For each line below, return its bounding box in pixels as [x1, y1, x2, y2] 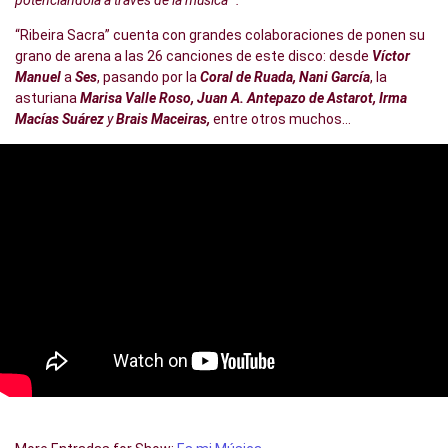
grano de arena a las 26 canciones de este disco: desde [15, 48, 372, 65]
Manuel [15, 69, 61, 86]
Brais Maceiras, [113, 111, 210, 128]
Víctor [372, 48, 410, 65]
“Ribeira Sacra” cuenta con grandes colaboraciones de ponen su [15, 27, 425, 44]
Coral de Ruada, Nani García [200, 69, 370, 86]
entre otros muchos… [210, 111, 351, 128]
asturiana [15, 90, 80, 107]
